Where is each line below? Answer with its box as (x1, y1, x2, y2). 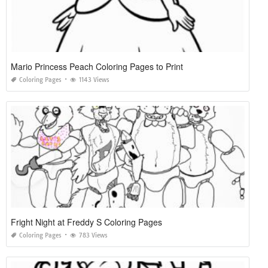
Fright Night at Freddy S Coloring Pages (11, 215, 162, 228)
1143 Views (79, 75, 109, 84)
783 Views (79, 231, 108, 239)
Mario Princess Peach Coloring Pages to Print (11, 60, 183, 72)
